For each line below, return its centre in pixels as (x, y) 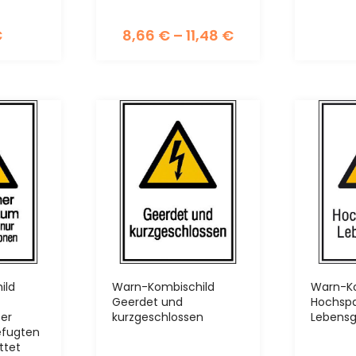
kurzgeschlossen (157, 317)
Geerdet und (147, 302)
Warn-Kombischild (163, 287)
